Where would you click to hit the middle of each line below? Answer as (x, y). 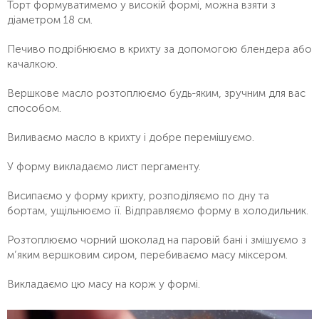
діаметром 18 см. (50, 20)
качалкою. (32, 64)
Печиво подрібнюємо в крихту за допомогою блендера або (159, 49)
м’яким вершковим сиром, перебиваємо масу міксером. (147, 255)
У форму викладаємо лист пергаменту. (104, 166)
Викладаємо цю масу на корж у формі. (104, 284)
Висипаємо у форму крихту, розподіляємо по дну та (138, 195)
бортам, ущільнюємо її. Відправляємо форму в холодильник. (158, 210)
